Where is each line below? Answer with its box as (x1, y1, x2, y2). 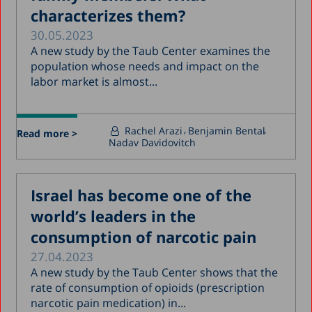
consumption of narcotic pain (31, 226, 257, 247)
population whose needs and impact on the (31, 58, 260, 74)
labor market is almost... (31, 73, 158, 89)
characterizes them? (31, 4, 186, 26)
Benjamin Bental (188, 123, 266, 137)
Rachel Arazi (125, 123, 183, 137)
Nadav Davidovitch (109, 135, 196, 149)
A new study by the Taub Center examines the (31, 42, 271, 58)
